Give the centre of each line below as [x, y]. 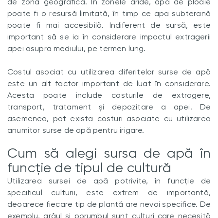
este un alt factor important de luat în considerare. [109, 83]
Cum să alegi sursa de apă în [109, 153]
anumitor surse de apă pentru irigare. [76, 130]
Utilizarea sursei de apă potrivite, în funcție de [109, 181]
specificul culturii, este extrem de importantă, [109, 192]
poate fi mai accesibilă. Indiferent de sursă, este [109, 25]
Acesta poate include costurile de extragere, [109, 95]
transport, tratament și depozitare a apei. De [109, 107]
